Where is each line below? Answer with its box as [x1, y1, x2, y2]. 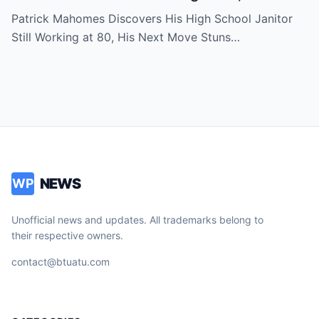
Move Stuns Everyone [11, 4, 162, 21]
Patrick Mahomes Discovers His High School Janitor [11, 11, 293, 26]
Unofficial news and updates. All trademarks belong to [11, 214, 263, 226]
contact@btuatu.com [11, 256, 110, 268]
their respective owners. [11, 229, 123, 241]
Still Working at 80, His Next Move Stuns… [11, 30, 240, 44]
